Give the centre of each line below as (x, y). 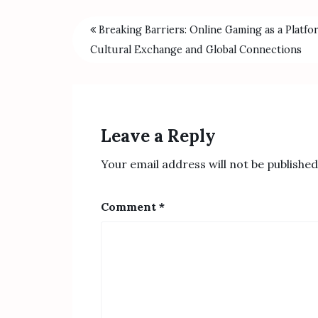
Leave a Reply (158, 136)
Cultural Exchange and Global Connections (196, 50)
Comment (130, 207)
